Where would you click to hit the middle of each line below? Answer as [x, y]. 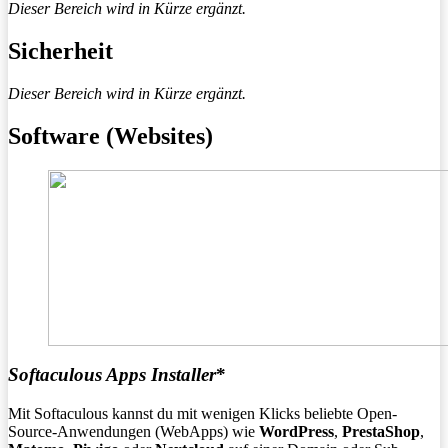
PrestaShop [381, 432]
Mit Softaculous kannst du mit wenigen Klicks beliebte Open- [202, 414]
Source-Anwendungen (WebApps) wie [133, 432]
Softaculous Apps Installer [112, 375]
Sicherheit [60, 51]
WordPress [296, 432]
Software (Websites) [110, 135]
